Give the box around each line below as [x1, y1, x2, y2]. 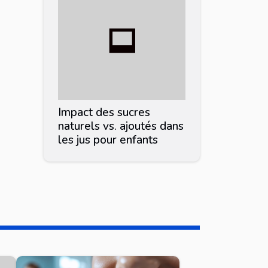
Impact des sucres [58, 104, 150, 120]
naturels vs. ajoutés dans [58, 118, 184, 134]
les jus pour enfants [58, 132, 158, 148]
